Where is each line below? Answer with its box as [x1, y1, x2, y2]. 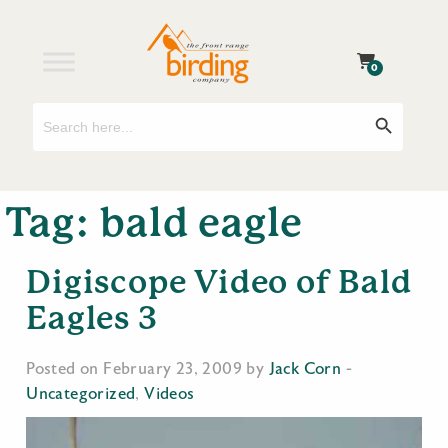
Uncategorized [26, 385, 136, 403]
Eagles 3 [26, 300, 158, 337]
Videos [144, 385, 195, 403]
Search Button [367, 99, 417, 117]
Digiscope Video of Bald [26, 264, 412, 301]
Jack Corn [268, 360, 342, 378]
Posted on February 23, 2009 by [26, 360, 269, 378]
